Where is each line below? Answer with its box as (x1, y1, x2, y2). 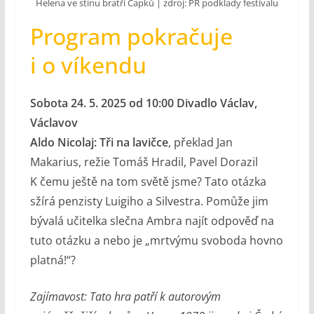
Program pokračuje (29, 20, 233, 51)
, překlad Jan (168, 134, 233, 150)
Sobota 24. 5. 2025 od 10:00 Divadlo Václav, (29, 95, 257, 111)
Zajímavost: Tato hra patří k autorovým (29, 288, 221, 304)
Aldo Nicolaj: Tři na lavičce (29, 134, 168, 150)
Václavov (29, 114, 78, 130)
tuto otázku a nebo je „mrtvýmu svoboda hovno (29, 232, 283, 248)
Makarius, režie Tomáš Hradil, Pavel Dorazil (29, 153, 258, 170)
